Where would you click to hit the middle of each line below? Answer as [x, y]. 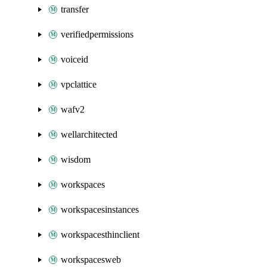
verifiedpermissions [97, 34]
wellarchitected [89, 134]
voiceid [74, 59]
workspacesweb [91, 260]
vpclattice [79, 84]
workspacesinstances [100, 209]
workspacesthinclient [100, 235]
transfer [75, 9]
